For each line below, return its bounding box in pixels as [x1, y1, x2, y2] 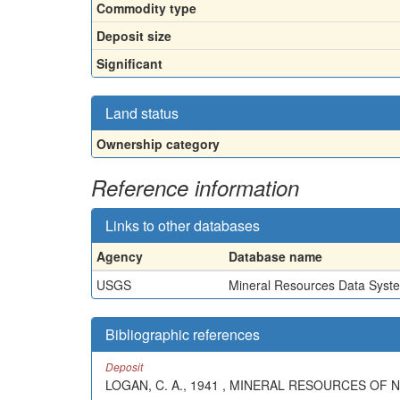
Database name [229, 246, 322, 265]
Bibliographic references [105, 323, 260, 345]
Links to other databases [105, 214, 260, 236]
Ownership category [96, 134, 220, 153]
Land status [105, 102, 179, 123]
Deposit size [96, 26, 171, 45]
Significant [96, 54, 162, 72]
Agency [96, 246, 143, 265]
